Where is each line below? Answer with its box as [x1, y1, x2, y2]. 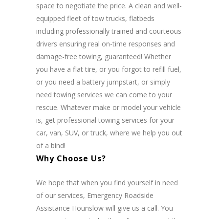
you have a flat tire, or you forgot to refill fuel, [36, 65, 181, 74]
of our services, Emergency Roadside [36, 191, 153, 200]
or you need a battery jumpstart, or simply [36, 77, 170, 87]
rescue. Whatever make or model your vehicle [36, 103, 181, 112]
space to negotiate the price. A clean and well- [36, 1, 182, 11]
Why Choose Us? [36, 153, 106, 164]
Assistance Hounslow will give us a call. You [36, 203, 173, 213]
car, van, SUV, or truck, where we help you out [36, 128, 182, 138]
